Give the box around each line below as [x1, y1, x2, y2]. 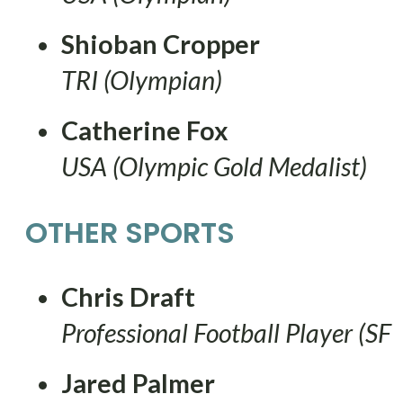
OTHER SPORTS [25, 211, 235, 253]
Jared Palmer [61, 367, 215, 399]
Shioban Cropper [61, 28, 260, 59]
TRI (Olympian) [61, 64, 222, 95]
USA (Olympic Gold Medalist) [61, 150, 367, 182]
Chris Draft [61, 281, 195, 312]
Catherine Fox [61, 114, 228, 146]
